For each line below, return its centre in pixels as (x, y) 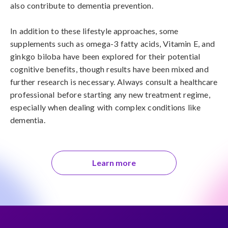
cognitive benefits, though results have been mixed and (109, 69)
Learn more (114, 163)
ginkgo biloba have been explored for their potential (105, 56)
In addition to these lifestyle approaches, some (94, 31)
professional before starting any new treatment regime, (110, 94)
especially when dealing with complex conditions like (106, 107)
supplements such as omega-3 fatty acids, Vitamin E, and (113, 44)
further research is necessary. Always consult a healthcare (114, 82)
